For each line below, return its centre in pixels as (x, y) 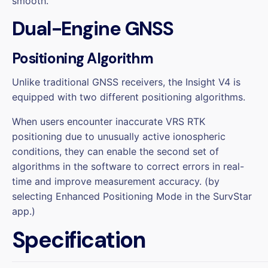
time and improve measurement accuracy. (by (116, 181)
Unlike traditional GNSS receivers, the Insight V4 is (126, 82)
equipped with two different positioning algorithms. (129, 97)
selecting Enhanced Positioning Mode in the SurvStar (132, 196)
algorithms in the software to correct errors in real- (128, 166)
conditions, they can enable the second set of (115, 151)
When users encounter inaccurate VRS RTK (109, 121)
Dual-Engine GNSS (93, 28)
